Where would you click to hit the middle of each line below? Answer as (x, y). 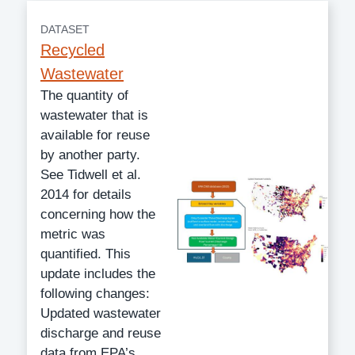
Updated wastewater (101, 313)
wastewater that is (94, 115)
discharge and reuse (101, 333)
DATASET (65, 29)
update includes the (98, 273)
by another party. (90, 155)
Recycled (73, 50)
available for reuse (95, 135)
